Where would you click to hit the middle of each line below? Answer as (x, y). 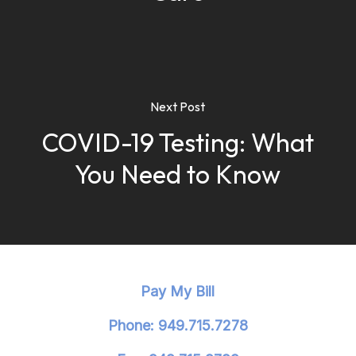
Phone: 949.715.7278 (178, 325)
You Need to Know (178, 174)
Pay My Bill (178, 291)
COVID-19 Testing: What (178, 143)
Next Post (178, 107)
